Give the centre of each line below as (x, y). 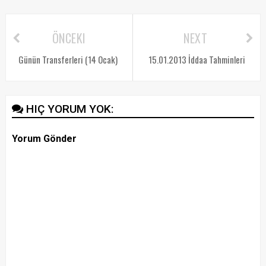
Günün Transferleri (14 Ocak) (68, 59)
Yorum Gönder (44, 138)
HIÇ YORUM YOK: (70, 109)
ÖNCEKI (69, 38)
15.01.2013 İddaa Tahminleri (197, 59)
